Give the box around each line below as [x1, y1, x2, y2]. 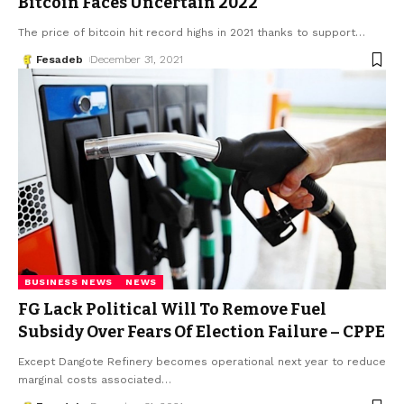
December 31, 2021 [90, 53, 184, 67]
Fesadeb [36, 53, 83, 67]
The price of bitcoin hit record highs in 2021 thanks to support [18, 26, 355, 40]
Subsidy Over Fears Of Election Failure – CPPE [18, 322, 385, 343]
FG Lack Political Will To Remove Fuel [18, 299, 326, 320]
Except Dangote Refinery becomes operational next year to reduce [18, 355, 386, 369]
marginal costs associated [18, 373, 161, 387]
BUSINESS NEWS [24, 277, 114, 288]
